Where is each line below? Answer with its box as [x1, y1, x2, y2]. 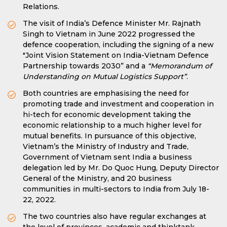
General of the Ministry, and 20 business [23, 174, 172, 183]
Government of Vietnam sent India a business [23, 153, 192, 162]
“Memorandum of [147, 61, 212, 70]
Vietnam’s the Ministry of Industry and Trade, [23, 142, 188, 151]
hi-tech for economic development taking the [23, 110, 191, 119]
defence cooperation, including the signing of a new [23, 40, 214, 49]
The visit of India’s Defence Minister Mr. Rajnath [23, 19, 201, 28]
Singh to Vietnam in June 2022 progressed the [23, 29, 195, 39]
